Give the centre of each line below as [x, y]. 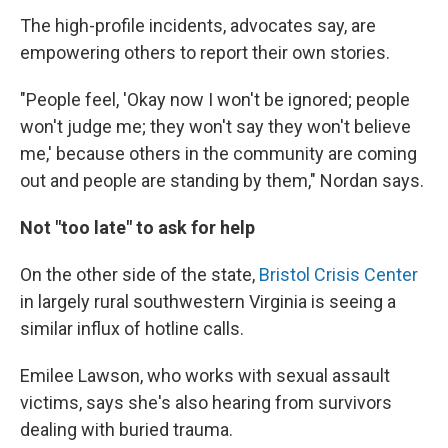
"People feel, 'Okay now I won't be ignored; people [215, 99]
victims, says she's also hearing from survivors [206, 402]
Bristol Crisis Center [338, 274]
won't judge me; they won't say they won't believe [215, 126]
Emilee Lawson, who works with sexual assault [205, 375]
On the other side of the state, [139, 274]
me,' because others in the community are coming [218, 153]
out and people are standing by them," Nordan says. [222, 180]
